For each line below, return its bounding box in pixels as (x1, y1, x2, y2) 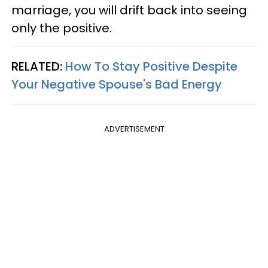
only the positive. (11, 19, 112, 36)
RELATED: (11, 57, 65, 75)
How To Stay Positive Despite (65, 57, 237, 75)
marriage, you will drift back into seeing (11, 1, 247, 19)
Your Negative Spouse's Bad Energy (11, 75, 222, 93)
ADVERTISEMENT (103, 123, 165, 135)
